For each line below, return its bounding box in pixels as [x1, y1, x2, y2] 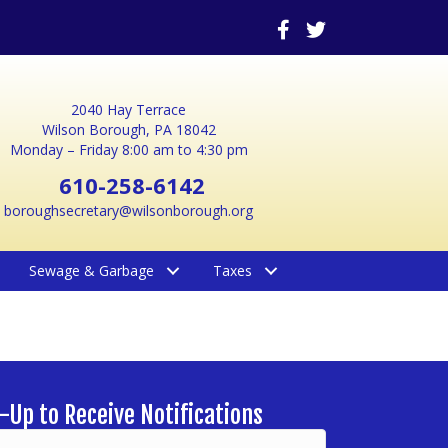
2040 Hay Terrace [71, 100, 187, 119]
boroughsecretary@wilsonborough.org [4, 201, 254, 220]
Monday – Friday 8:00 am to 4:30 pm [9, 140, 248, 159]
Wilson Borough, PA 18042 [41, 120, 216, 139]
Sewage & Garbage [28, 261, 154, 280]
